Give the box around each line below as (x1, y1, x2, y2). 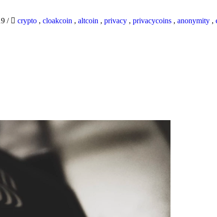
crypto (17, 16, 37, 25)
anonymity (177, 16, 210, 25)
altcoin (78, 16, 98, 25)
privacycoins (133, 16, 171, 25)
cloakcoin (43, 16, 72, 25)
